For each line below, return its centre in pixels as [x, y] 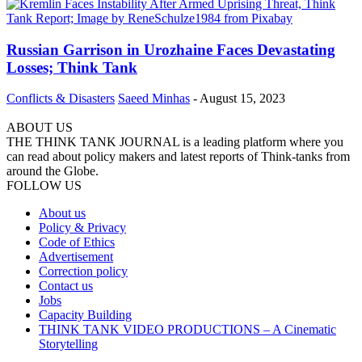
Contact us [66, 286]
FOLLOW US [44, 186]
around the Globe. [53, 171]
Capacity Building [85, 315]
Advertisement [76, 257]
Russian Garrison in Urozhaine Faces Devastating [171, 49]
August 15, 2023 [242, 99]
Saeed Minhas [154, 99]
